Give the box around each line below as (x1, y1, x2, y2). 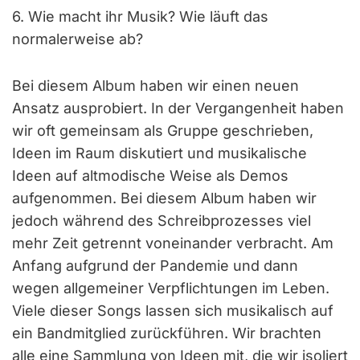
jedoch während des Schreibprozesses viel (12, 211, 311, 229)
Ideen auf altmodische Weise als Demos (12, 166, 288, 184)
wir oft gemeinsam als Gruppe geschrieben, (12, 121, 313, 139)
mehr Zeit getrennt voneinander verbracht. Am (12, 234, 333, 252)
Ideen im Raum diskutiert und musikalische (12, 144, 307, 162)
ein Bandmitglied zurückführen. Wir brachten (12, 324, 321, 342)
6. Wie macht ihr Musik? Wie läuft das (12, 7, 268, 25)
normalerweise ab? (12, 30, 143, 47)
